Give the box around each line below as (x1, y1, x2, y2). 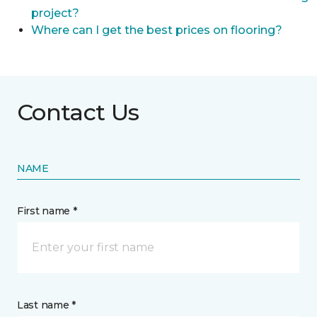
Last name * (17, 299, 76, 311)
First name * (17, 204, 77, 217)
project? (31, 6, 79, 20)
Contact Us (17, 98, 139, 126)
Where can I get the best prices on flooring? (31, 23, 282, 37)
